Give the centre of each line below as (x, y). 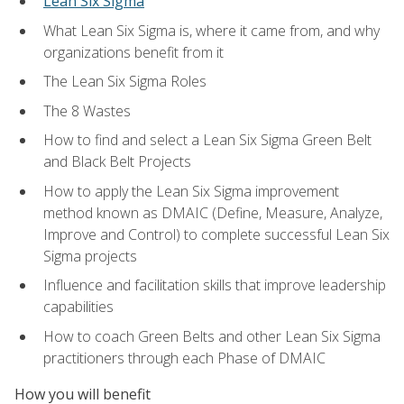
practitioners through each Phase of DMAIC (184, 358)
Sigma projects (90, 256)
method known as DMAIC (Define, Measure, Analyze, (213, 212)
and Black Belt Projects (117, 162)
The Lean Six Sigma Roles (125, 82)
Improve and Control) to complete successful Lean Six (216, 234)
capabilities (78, 307)
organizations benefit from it (133, 52)
